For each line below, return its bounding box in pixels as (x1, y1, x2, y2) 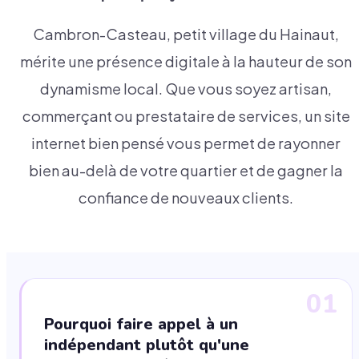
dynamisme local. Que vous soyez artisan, (40, 79, 332, 99)
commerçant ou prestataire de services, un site (22, 107, 350, 126)
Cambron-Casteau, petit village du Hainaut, (33, 25, 339, 44)
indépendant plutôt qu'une (44, 334, 249, 357)
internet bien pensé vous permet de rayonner (31, 134, 341, 153)
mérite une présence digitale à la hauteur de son (20, 52, 352, 71)
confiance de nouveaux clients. (79, 188, 293, 208)
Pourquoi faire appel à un (44, 313, 238, 336)
